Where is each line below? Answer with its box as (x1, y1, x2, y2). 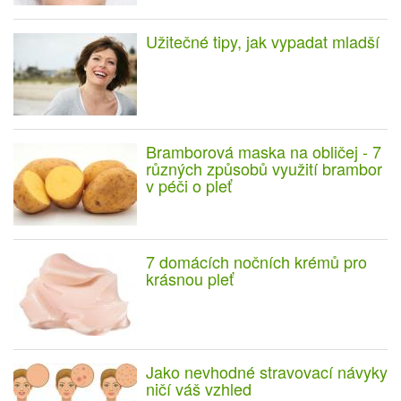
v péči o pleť (146, 174, 232, 198)
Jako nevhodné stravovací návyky (146, 360, 388, 384)
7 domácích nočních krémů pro (146, 250, 367, 274)
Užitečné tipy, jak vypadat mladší (146, 30, 380, 54)
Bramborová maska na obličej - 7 (146, 140, 381, 164)
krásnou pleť (146, 267, 234, 291)
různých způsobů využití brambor (146, 157, 382, 181)
